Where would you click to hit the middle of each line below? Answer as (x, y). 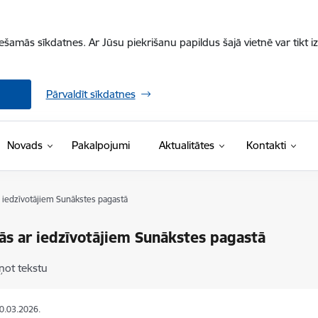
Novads (24, 145)
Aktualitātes (186, 145)
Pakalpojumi (100, 145)
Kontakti (266, 145)
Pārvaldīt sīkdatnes (91, 94)
